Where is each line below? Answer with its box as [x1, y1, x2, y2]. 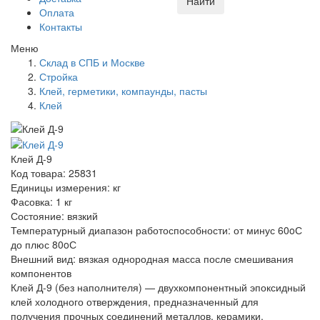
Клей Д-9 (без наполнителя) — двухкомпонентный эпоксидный [11, 279, 306, 294]
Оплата [39, 5, 74, 20]
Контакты [39, 19, 82, 34]
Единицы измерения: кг [11, 179, 121, 194]
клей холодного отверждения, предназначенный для [11, 294, 259, 309]
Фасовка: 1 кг [11, 194, 72, 209]
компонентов [11, 265, 71, 280]
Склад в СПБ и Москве [39, 55, 145, 70]
